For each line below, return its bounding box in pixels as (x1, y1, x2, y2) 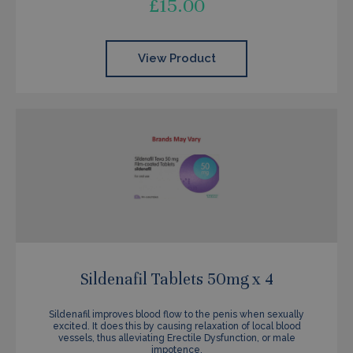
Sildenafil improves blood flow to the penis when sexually (49, 309, 304, 320)
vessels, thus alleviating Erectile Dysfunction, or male (58, 333, 295, 344)
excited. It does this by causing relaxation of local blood (52, 321, 301, 332)
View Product (137, 51, 216, 65)
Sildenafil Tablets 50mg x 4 (80, 269, 273, 289)
